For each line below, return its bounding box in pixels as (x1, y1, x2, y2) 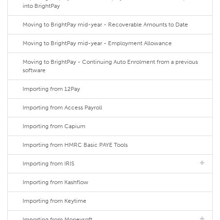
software (23, 67, 46, 74)
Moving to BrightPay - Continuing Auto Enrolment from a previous (23, 58, 198, 65)
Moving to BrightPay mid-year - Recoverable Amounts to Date (23, 21, 188, 28)
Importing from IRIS (23, 160, 74, 167)
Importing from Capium (23, 123, 85, 130)
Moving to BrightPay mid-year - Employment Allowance (23, 40, 172, 47)
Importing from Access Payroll (23, 104, 102, 111)
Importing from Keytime (23, 197, 86, 204)
